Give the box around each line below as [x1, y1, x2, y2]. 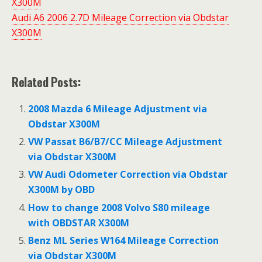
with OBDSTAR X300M [28, 216, 130, 229]
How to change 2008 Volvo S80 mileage [28, 201, 211, 214]
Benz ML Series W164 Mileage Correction [28, 233, 219, 247]
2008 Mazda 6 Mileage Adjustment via [28, 102, 208, 116]
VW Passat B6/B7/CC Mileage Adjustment [28, 135, 223, 149]
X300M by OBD [28, 183, 95, 196]
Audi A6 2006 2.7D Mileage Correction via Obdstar [12, 11, 229, 25]
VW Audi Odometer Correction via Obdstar [28, 168, 228, 181]
